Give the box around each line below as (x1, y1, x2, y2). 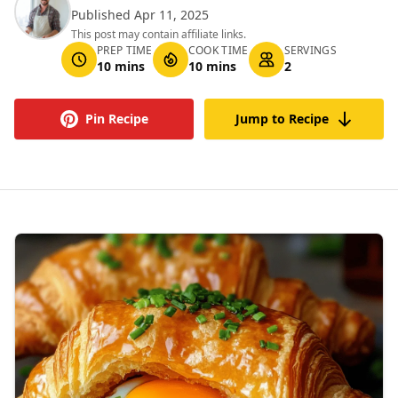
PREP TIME (97, 43, 153, 58)
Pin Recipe (84, 110, 148, 127)
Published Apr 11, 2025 (71, 6, 209, 23)
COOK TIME (187, 43, 249, 58)
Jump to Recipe (235, 110, 329, 127)
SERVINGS (283, 43, 337, 58)
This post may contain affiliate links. (71, 27, 246, 42)
